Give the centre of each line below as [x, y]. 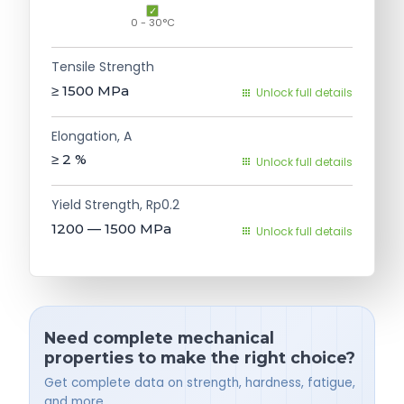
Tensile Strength [103, 67]
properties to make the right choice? [200, 358]
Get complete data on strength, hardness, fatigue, [200, 383]
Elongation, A [92, 136]
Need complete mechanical [159, 338]
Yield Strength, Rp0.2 [115, 205]
